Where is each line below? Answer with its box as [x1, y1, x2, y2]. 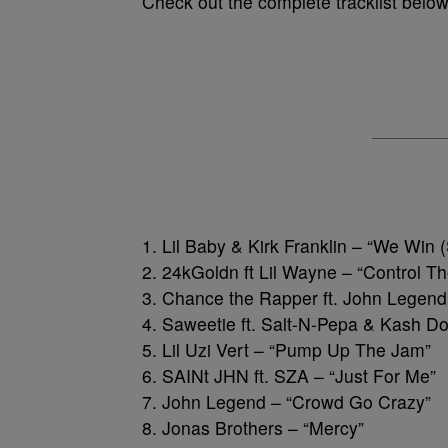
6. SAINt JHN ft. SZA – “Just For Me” [142, 363, 436, 388]
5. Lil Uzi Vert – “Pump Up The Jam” [142, 337, 431, 362]
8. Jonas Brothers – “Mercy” [142, 415, 364, 440]
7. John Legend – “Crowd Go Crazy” [142, 389, 431, 414]
